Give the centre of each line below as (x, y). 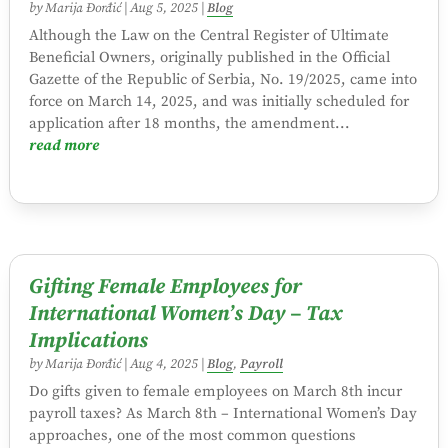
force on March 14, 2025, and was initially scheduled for (218, 102)
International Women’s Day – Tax (185, 313)
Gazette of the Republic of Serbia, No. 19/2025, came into (222, 80)
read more (63, 146)
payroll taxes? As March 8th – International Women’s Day (222, 413)
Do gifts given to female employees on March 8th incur (215, 391)
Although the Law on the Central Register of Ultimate (208, 36)
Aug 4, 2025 (163, 364)
